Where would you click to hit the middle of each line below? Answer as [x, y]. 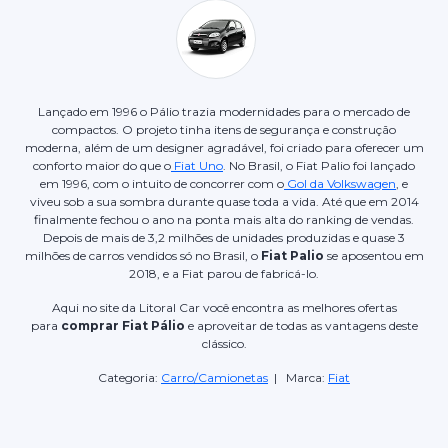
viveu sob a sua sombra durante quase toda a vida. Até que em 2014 [224, 201]
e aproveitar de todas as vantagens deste [301, 325]
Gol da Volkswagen [340, 183]
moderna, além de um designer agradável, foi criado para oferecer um [224, 147]
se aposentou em [373, 255]
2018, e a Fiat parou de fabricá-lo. [224, 273]
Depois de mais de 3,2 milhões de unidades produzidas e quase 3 [224, 237]
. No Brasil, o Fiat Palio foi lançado [319, 165]
